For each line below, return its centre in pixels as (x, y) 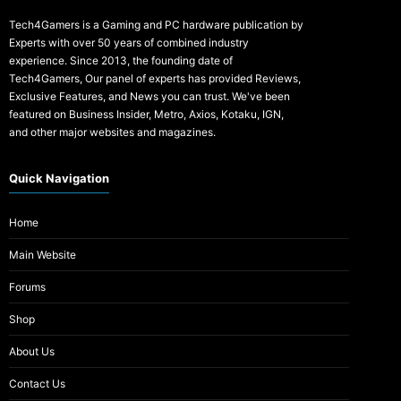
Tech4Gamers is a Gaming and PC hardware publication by (156, 25)
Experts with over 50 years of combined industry (129, 43)
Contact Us (37, 383)
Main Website (43, 254)
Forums (27, 286)
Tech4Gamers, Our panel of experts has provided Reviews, (155, 79)
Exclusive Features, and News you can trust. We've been (149, 97)
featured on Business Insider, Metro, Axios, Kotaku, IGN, (146, 115)
